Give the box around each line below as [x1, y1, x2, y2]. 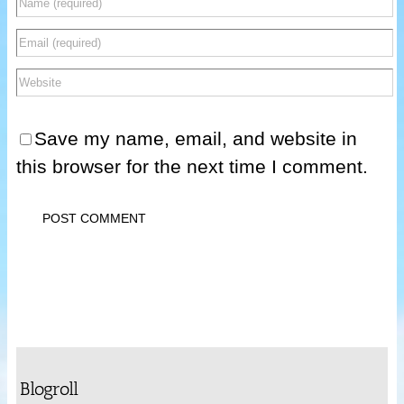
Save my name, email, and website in [34, 128, 357, 150]
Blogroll [20, 377, 78, 399]
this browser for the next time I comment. [16, 156, 368, 178]
